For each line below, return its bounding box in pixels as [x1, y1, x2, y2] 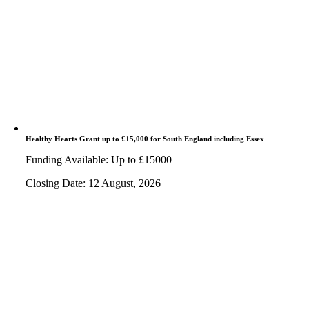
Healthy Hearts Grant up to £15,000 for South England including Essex [26, 134, 265, 143]
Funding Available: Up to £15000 [26, 154, 172, 166]
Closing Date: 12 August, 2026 [26, 177, 161, 190]
